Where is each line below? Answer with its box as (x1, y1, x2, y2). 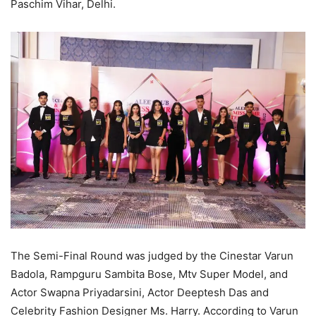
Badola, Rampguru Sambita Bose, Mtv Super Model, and (11, 267, 288, 281)
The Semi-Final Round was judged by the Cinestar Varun (11, 248, 293, 262)
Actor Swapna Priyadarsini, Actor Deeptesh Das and (11, 285, 269, 299)
